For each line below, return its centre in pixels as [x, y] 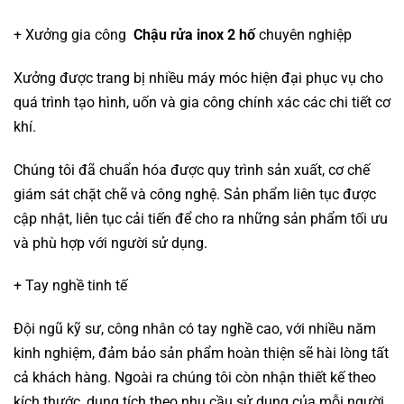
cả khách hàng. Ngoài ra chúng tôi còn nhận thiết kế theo [195, 378]
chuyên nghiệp [303, 34]
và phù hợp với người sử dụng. [110, 243]
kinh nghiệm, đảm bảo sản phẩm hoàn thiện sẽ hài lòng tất [201, 353]
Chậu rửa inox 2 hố [194, 34]
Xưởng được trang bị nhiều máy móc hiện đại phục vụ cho [198, 78]
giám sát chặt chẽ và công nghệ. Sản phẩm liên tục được [195, 194]
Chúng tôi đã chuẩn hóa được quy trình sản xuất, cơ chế [192, 170]
